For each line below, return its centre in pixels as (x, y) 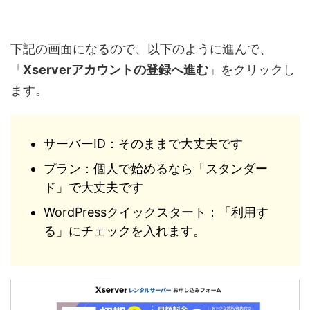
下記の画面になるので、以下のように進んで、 (141, 48)
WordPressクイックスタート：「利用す (156, 212)
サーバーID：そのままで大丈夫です (143, 144)
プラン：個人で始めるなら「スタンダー (156, 169)
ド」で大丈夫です (93, 188)
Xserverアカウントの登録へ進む (116, 69)
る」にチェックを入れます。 (125, 231)
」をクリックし (252, 69)
